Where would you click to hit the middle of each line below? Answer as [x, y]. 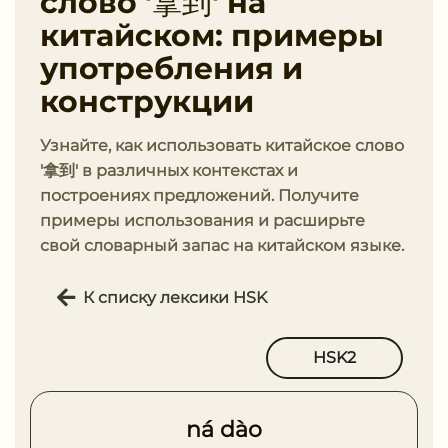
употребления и [171, 68]
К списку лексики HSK [175, 297]
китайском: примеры [212, 35]
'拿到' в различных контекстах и [169, 170]
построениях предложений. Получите [199, 195]
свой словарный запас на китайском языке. [222, 245]
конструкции [147, 101]
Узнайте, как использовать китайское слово [222, 145]
